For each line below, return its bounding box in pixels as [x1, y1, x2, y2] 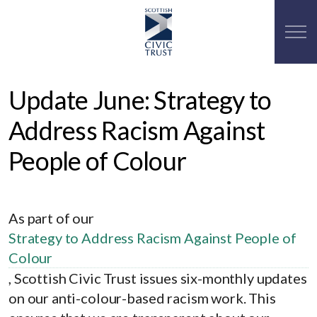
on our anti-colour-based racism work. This [8, 289, 276, 306]
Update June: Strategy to [8, 84, 271, 115]
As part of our [8, 209, 97, 226]
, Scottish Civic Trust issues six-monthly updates [8, 270, 307, 287]
